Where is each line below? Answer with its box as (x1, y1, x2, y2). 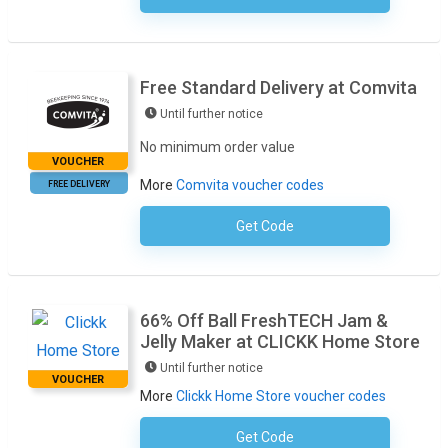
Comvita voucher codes (176, 177, 324, 194)
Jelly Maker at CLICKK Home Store (140, 331, 420, 353)
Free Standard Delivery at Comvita (140, 77, 417, 99)
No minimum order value (140, 139, 295, 156)
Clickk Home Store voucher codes (176, 388, 386, 405)
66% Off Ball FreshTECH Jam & (140, 310, 388, 332)
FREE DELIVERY (48, 178, 110, 190)
